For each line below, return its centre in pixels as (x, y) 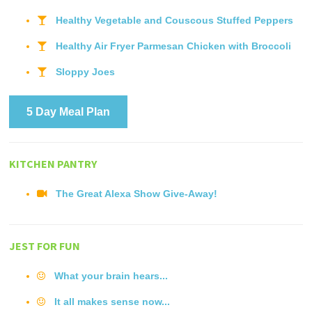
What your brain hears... (111, 275)
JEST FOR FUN (45, 245)
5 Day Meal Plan (69, 111)
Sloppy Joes (86, 71)
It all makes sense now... (112, 301)
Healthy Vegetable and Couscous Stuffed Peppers (175, 20)
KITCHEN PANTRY (53, 163)
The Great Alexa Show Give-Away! (137, 193)
